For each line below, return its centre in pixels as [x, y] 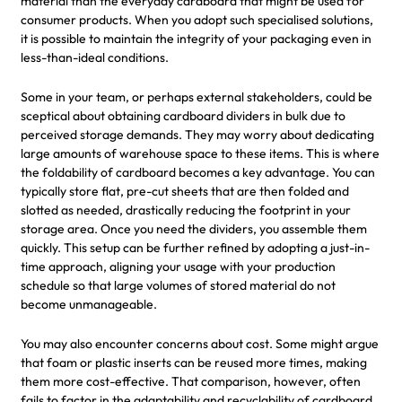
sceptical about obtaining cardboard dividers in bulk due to [183, 115]
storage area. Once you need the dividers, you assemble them [194, 228]
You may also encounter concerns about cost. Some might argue [200, 343]
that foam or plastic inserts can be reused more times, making [194, 362]
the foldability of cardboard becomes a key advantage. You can [198, 172]
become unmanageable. [89, 304]
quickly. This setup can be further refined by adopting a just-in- [195, 247]
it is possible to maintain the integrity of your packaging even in [196, 38]
